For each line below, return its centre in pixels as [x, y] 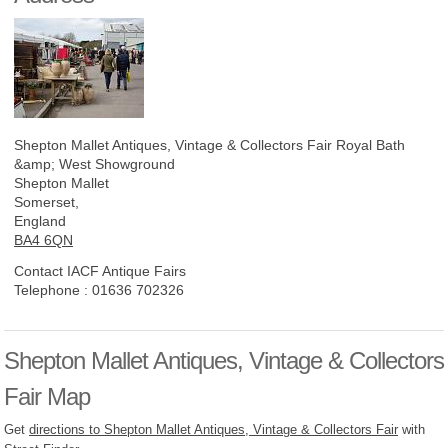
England [40, 221]
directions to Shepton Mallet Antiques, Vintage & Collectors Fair [213, 429]
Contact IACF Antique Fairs [100, 271]
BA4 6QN [43, 240]
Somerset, [46, 202]
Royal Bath [370, 145]
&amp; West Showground [94, 164]
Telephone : [53, 290]
